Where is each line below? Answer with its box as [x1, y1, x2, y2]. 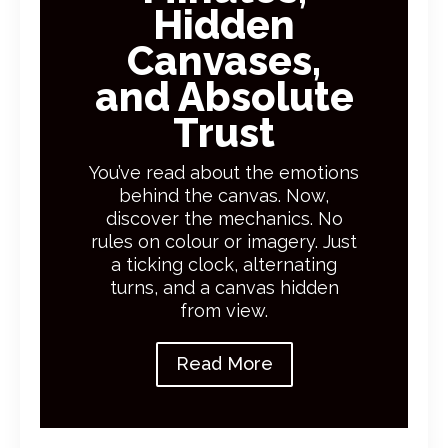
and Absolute [94, 72, 354, 120]
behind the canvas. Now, [119, 184, 329, 206]
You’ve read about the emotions [89, 161, 359, 183]
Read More [175, 353, 273, 375]
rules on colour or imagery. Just [91, 230, 357, 252]
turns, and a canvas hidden [109, 276, 339, 298]
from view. [180, 299, 268, 321]
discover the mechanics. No [105, 207, 343, 229]
